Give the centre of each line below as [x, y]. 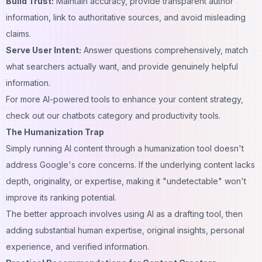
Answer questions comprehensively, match [165, 50]
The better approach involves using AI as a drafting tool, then [124, 213]
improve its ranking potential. [61, 197]
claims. [18, 33]
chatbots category [96, 115]
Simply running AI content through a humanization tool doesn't [125, 148]
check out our [33, 115]
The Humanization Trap [55, 132]
